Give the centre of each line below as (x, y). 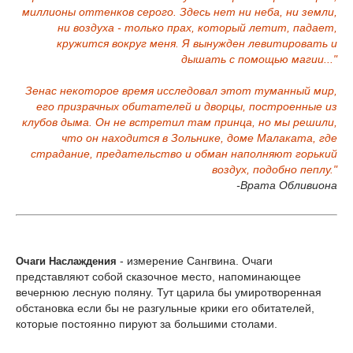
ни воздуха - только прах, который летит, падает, (197, 28)
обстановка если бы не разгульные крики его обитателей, (165, 308)
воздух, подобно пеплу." (275, 169)
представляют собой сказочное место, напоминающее (158, 277)
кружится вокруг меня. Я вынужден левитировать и (197, 43)
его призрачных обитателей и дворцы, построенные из (187, 106)
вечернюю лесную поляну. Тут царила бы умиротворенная (169, 292)
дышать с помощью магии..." (259, 59)
